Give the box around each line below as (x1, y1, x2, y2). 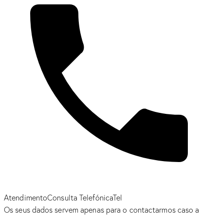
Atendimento (4, 192, 48, 202)
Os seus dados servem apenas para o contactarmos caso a (4, 204, 200, 215)
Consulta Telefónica (47, 192, 113, 202)
